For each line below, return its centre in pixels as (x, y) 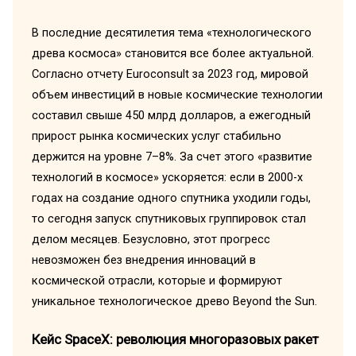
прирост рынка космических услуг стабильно (156, 136)
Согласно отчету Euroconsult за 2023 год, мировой (170, 74)
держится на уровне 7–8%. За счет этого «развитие (172, 157)
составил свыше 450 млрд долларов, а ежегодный (171, 116)
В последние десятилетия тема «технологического (171, 33)
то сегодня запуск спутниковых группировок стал (168, 219)
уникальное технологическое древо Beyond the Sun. (174, 302)
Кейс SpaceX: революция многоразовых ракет (175, 340)
